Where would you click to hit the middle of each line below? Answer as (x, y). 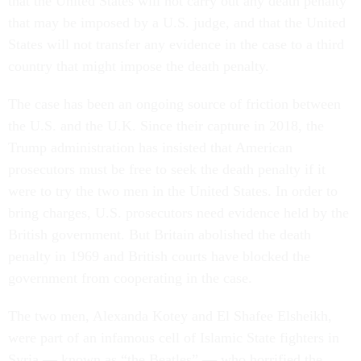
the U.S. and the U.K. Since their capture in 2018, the (166, 126)
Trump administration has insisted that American (150, 147)
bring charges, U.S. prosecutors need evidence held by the (178, 213)
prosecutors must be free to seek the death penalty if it (167, 169)
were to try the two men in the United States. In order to (173, 191)
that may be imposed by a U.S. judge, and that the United (177, 23)
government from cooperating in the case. (130, 278)
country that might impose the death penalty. (141, 66)
